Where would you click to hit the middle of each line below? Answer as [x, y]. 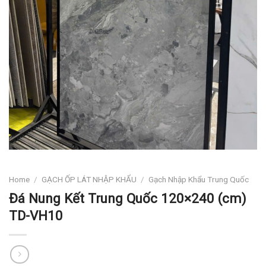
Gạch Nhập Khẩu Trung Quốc [199, 180]
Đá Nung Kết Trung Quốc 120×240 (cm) [128, 199]
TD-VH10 [36, 216]
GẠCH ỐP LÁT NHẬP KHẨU [89, 180]
